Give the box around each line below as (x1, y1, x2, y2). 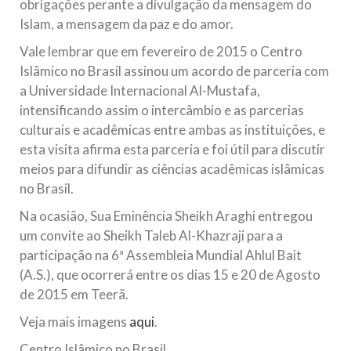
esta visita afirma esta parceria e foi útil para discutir (20, 140, 325, 157)
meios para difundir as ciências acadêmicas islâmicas (20, 160, 324, 177)
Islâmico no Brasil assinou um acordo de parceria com (20, 62, 329, 79)
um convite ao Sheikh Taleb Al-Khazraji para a (20, 226, 283, 244)
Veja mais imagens (20, 313, 129, 330)
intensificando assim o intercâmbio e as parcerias (20, 101, 304, 118)
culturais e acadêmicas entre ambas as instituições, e (20, 121, 325, 138)
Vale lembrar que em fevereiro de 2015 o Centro (20, 42, 302, 60)
